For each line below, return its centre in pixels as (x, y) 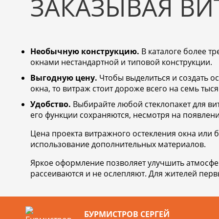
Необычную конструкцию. (85, 51)
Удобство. (51, 104)
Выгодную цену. (64, 78)
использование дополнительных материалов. (118, 144)
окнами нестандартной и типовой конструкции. (121, 62)
